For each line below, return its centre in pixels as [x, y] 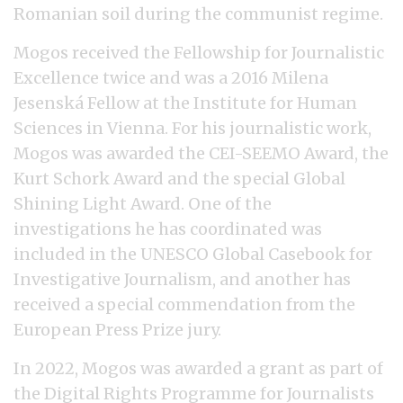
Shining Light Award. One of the [143, 204]
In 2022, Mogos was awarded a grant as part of [198, 368]
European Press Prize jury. [117, 330]
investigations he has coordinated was [168, 229]
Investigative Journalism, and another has [182, 279]
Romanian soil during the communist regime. [198, 14]
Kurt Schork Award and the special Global [179, 179]
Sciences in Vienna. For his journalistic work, [193, 128]
